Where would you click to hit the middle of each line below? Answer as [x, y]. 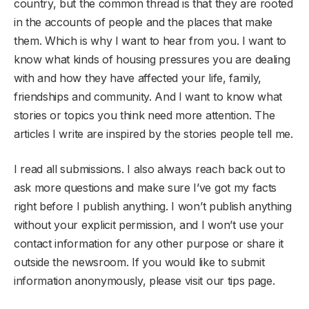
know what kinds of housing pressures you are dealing [152, 59]
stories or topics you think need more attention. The [144, 115]
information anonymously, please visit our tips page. [144, 280]
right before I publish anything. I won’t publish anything [153, 206]
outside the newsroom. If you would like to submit [139, 262]
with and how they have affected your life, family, [138, 78]
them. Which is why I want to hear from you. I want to [150, 40]
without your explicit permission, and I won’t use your [149, 225]
